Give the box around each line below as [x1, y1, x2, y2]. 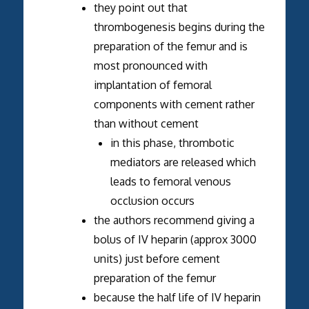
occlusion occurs [110, 193, 195, 208]
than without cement [93, 116, 199, 130]
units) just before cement [93, 251, 220, 266]
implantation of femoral [93, 77, 212, 92]
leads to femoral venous [110, 174, 231, 188]
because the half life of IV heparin [93, 290, 261, 304]
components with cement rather [93, 97, 255, 111]
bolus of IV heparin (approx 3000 [93, 232, 257, 246]
